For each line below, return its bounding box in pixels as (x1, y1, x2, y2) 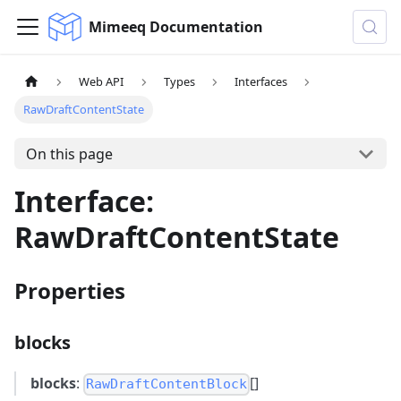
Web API (79, 73, 124, 90)
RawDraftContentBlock (86, 376, 248, 393)
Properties (14, 276, 125, 306)
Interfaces (235, 73, 288, 90)
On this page (25, 143, 113, 164)
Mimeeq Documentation (88, 17, 263, 37)
